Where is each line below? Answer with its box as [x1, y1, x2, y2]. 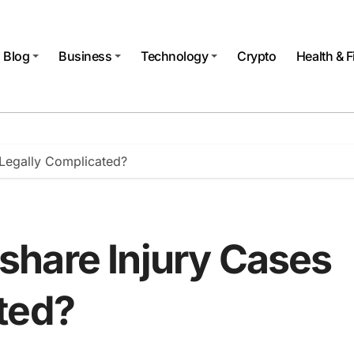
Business [58, 47, 112, 64]
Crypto [237, 47, 277, 64]
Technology [141, 47, 209, 64]
